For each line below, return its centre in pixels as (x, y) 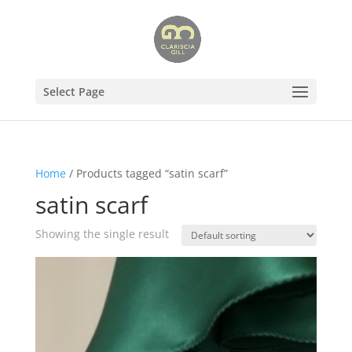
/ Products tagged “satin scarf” (147, 173)
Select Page (73, 92)
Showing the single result (102, 234)
